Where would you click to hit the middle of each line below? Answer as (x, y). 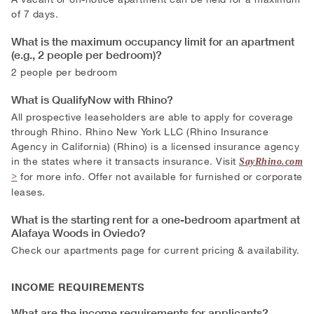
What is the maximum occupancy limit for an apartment (153, 41)
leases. (28, 191)
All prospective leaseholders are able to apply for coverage (152, 116)
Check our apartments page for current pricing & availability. (156, 250)
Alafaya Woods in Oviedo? (78, 232)
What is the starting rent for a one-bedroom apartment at (156, 219)
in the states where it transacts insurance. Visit (125, 161)
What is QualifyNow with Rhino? (92, 99)
